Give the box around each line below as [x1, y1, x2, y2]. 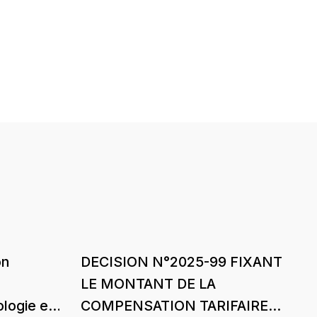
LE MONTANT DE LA [81, 275, 217, 292]
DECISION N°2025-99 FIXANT [81, 253, 283, 270]
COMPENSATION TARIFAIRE [81, 296, 269, 314]
